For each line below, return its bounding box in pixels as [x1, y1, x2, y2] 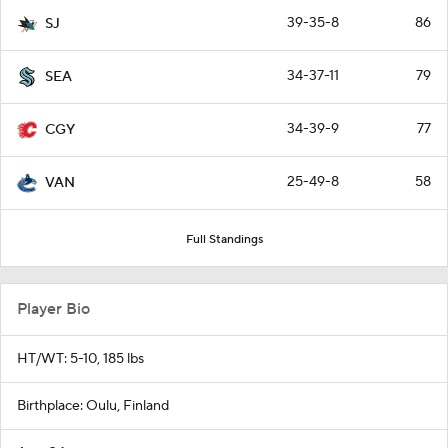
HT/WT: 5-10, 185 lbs [17, 350, 144, 368]
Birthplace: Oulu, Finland [17, 397, 169, 415]
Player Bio [17, 299, 90, 319]
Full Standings [185, 232, 263, 247]
